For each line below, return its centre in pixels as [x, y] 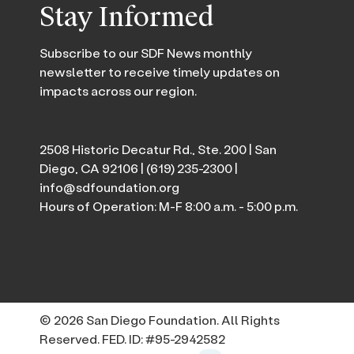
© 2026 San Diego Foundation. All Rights [160, 320]
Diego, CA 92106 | [93, 168]
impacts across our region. [118, 90]
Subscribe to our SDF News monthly [146, 52]
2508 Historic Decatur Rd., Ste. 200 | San [158, 149]
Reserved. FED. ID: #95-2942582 [132, 339]
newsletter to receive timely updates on [160, 71]
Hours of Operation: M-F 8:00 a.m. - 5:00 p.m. [169, 205]
